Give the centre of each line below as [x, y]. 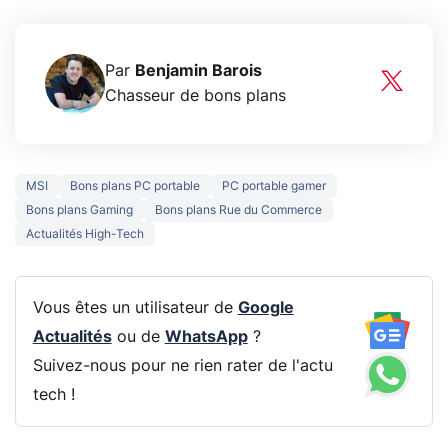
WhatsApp [206, 336]
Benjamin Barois [198, 70]
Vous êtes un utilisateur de [135, 307]
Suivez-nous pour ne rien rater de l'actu [182, 365]
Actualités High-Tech [85, 233]
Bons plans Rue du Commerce [238, 209]
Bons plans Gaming [79, 209]
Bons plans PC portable [135, 185]
